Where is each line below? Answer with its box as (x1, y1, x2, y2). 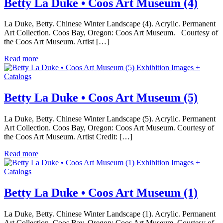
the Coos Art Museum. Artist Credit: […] (4, 132, 132, 141)
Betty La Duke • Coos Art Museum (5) (4, 91, 198, 105)
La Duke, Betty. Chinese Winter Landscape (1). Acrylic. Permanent (4, 210, 216, 219)
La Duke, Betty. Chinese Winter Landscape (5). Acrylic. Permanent (4, 114, 216, 123)
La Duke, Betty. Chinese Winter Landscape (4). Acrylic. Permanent (4, 19, 216, 28)
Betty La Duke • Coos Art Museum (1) (4, 186, 198, 200)
